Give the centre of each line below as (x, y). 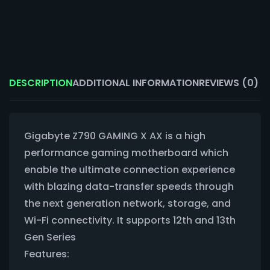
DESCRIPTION (41, 83)
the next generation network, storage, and (127, 203)
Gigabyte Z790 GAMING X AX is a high (115, 136)
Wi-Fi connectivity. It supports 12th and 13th (130, 220)
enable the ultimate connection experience (130, 169)
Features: (47, 254)
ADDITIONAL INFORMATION (136, 83)
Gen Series (50, 237)
